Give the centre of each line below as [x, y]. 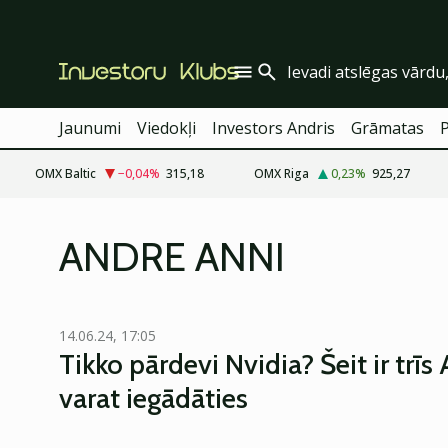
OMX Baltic [65, 173]
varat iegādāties [153, 398]
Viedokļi [166, 128]
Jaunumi [90, 128]
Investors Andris [273, 128]
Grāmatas [387, 128]
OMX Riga [281, 173]
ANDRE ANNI [172, 256]
